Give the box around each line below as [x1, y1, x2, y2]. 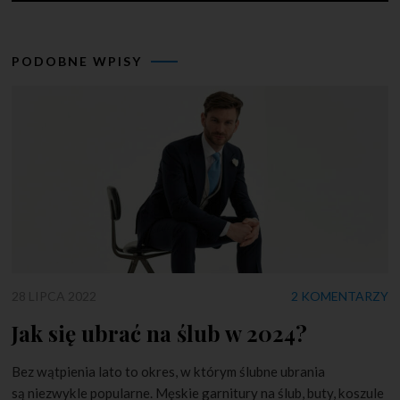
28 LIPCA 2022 [12, 288, 97, 304]
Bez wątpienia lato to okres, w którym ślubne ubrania [12, 363, 326, 380]
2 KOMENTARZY [290, 288, 388, 304]
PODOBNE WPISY [12, 53, 143, 69]
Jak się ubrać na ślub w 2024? [12, 319, 308, 348]
